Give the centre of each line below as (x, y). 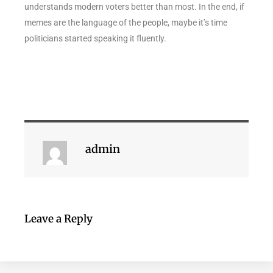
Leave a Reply (58, 218)
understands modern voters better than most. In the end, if (134, 6)
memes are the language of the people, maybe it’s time (126, 22)
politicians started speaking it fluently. (95, 38)
